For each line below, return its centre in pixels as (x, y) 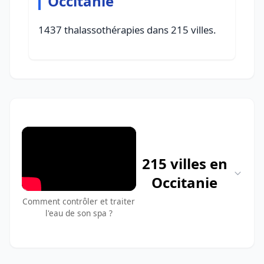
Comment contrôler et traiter (79, 202)
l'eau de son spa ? (79, 213)
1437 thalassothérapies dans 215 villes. (127, 30)
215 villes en (184, 163)
